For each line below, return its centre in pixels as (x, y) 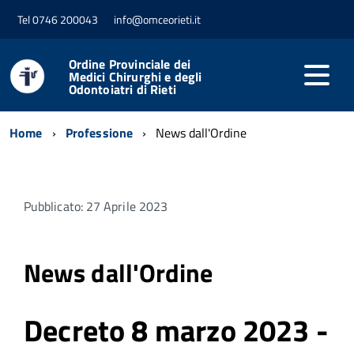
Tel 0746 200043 (58, 20)
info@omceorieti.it (157, 20)
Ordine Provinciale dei (130, 64)
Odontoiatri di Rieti (122, 89)
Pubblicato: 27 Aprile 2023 (96, 206)
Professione (99, 132)
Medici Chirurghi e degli (135, 76)
